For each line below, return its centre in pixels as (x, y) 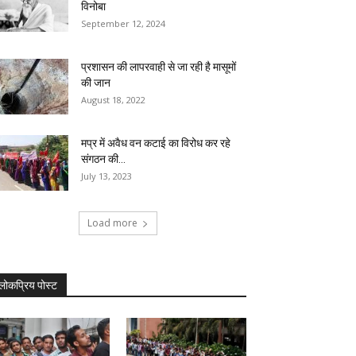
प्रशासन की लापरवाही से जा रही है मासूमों (159, 67)
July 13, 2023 (106, 176)
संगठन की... (103, 159)
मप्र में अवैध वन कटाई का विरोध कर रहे (156, 143)
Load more (112, 223)
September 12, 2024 (123, 23)
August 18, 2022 (113, 100)
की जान (96, 83)
